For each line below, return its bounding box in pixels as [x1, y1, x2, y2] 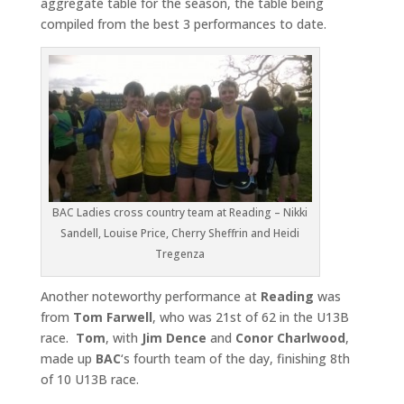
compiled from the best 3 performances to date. [40, 14, 326, 32]
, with [105, 329, 142, 347]
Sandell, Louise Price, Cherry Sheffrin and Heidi [60, 225, 300, 242]
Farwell [106, 308, 152, 326]
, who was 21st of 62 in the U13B [151, 308, 349, 326]
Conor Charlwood [234, 329, 345, 347]
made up [40, 350, 96, 368]
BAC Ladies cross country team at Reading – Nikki [52, 205, 308, 221]
